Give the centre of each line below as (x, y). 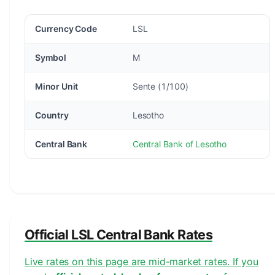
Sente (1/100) (161, 86)
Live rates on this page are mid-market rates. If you (141, 261)
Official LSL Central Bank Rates (118, 234)
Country (52, 115)
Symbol (51, 57)
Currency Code (66, 29)
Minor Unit (57, 86)
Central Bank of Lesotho (180, 144)
